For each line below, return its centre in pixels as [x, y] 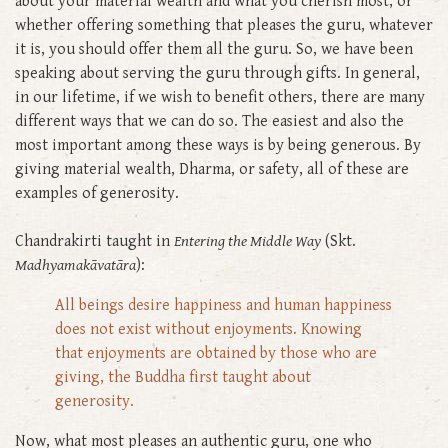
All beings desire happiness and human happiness [223, 305]
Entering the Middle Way [247, 241]
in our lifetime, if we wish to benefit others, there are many [220, 97]
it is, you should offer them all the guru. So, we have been [214, 49]
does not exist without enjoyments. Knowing [208, 329]
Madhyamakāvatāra [75, 265]
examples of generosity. [97, 193]
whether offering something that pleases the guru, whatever [224, 25]
